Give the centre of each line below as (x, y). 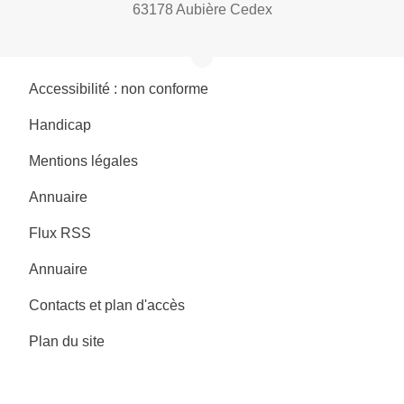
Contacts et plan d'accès (107, 305)
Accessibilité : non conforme (119, 88)
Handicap (60, 124)
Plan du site (67, 341)
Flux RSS (60, 233)
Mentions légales (83, 161)
